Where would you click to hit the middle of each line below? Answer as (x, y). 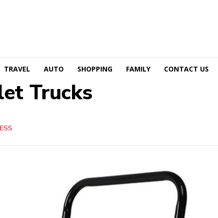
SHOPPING (95, 69)
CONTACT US (186, 69)
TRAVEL (17, 69)
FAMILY (138, 69)
